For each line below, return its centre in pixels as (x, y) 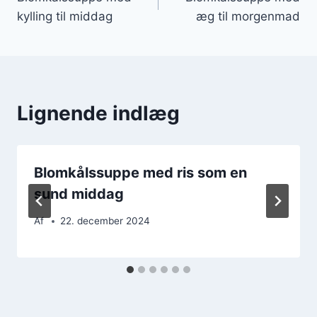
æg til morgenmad (248, 16)
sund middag (79, 194)
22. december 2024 (105, 221)
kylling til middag (65, 16)
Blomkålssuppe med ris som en (140, 172)
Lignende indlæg (98, 113)
